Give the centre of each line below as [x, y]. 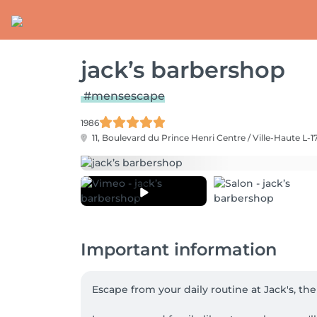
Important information [179, 249]
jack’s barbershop [183, 70]
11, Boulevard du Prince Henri [153, 138]
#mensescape [124, 96]
